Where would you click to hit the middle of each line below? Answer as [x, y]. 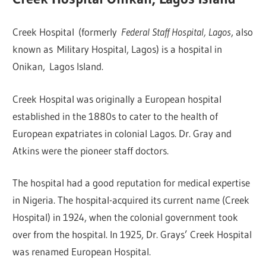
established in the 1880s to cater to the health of [115, 116]
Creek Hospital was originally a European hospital [117, 99]
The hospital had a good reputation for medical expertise [132, 183]
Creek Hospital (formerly [67, 32]
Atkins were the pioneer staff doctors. [91, 150]
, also [242, 32]
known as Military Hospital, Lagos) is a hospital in [118, 49]
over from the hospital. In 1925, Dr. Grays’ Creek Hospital [132, 235]
